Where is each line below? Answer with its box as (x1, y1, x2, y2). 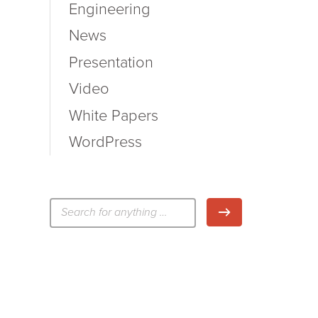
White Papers (69, 106, 158, 125)
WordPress (69, 133, 142, 152)
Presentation (69, 53, 153, 72)
